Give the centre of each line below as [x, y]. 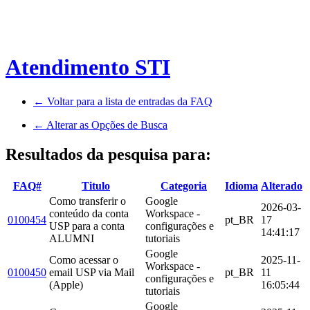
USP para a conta [87, 226]
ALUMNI [72, 238]
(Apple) [66, 284]
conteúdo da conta [89, 213]
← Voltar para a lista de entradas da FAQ [123, 101]
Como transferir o [88, 201]
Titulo [96, 185]
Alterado [282, 185]
